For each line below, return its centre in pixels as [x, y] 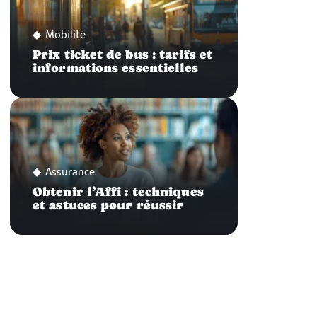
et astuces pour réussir [108, 205]
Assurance [70, 172]
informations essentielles [116, 68]
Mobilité [65, 35]
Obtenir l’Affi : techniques [118, 191]
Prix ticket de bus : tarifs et [123, 55]
